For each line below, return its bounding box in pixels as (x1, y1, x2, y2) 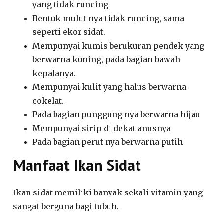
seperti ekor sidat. (32, 27, 106, 37)
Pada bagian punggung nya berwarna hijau (32, 109, 201, 119)
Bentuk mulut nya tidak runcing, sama (32, 13, 185, 23)
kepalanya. (32, 68, 76, 78)
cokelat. (32, 95, 64, 106)
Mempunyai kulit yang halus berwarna (32, 82, 187, 92)
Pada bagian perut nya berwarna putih (32, 137, 183, 147)
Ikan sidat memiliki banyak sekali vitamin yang (13, 187, 203, 197)
